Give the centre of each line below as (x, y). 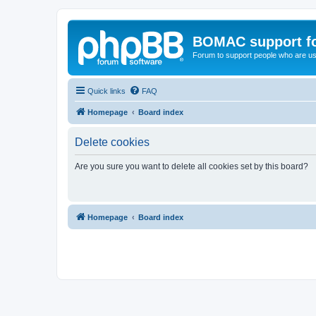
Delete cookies (112, 142)
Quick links (107, 91)
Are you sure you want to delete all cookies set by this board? (192, 166)
